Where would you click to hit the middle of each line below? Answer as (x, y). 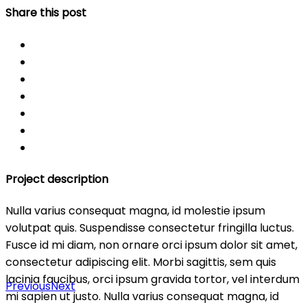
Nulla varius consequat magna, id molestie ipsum (135, 211)
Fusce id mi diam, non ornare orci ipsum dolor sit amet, (151, 245)
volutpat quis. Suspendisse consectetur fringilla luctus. (150, 228)
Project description (57, 179)
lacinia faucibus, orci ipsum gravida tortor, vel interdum (152, 280)
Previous (28, 286)
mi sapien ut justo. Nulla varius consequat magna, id (142, 297)
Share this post (46, 13)
